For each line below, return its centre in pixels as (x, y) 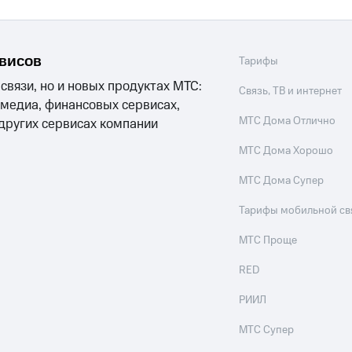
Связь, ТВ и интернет (291, 92)
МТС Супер (267, 330)
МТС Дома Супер (282, 181)
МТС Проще (268, 241)
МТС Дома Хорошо (286, 151)
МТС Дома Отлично (288, 121)
